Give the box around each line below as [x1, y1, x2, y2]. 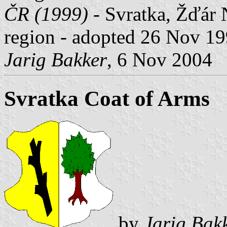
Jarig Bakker [4, 48, 107, 70]
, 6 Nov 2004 [107, 48, 212, 70]
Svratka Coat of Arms [4, 86, 210, 110]
